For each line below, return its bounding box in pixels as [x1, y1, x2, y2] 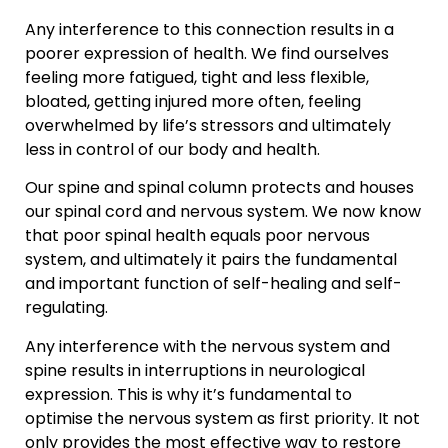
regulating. [25, 296, 108, 320]
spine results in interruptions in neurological [25, 358, 365, 382]
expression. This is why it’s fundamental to [25, 382, 352, 406]
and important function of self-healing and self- [25, 272, 402, 296]
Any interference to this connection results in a [25, 17, 394, 41]
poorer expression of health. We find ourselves [25, 41, 389, 65]
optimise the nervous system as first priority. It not [25, 406, 420, 430]
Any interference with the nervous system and [25, 334, 390, 358]
